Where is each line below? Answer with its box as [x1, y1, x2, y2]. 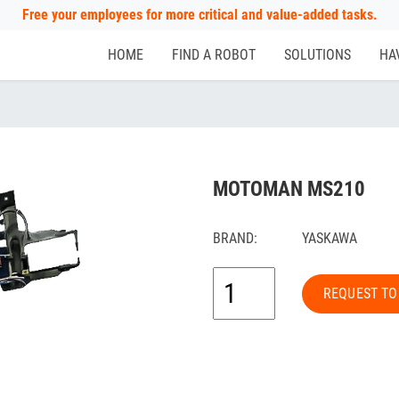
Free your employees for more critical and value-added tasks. [21, 6, 378, 23]
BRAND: [213, 230, 257, 247]
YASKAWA [302, 230, 357, 247]
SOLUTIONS [284, 46, 351, 63]
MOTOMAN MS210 [213, 177, 365, 201]
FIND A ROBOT [172, 46, 256, 63]
